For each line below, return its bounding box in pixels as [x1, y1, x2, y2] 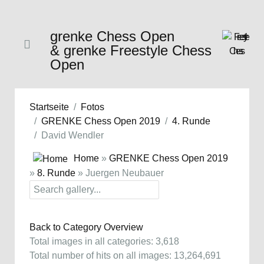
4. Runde [172, 116, 210, 126]
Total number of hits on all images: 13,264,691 [29, 250, 221, 260]
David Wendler [41, 130, 104, 140]
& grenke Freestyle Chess [50, 42, 212, 58]
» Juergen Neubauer [75, 167, 164, 178]
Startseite [29, 102, 69, 112]
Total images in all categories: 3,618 [29, 236, 179, 246]
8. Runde [37, 167, 75, 178]
